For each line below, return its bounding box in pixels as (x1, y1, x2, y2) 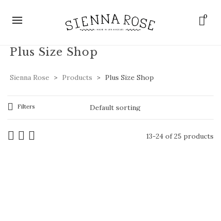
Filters (17, 103, 35, 110)
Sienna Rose (10, 73, 49, 82)
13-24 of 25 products (146, 132, 214, 141)
